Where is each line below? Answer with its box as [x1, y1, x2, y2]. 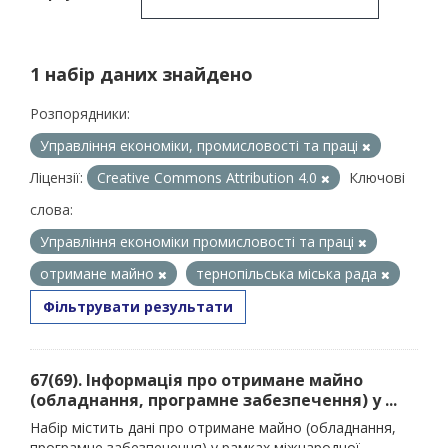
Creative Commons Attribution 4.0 [97, 168, 321, 187]
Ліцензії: [30, 168, 83, 187]
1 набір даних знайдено [30, 62, 253, 86]
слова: [30, 200, 73, 219]
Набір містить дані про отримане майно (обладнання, [30, 418, 396, 437]
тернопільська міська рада [196, 264, 381, 283]
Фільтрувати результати [43, 297, 233, 316]
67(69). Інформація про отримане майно [30, 369, 363, 391]
